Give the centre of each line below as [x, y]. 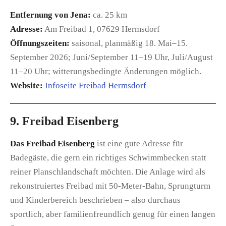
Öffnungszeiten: [40, 43]
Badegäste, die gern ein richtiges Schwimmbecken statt [108, 158]
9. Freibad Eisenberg [64, 121]
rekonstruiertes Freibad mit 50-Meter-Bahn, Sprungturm [110, 186]
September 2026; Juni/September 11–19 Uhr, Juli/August [111, 57]
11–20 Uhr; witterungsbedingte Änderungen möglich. [106, 71]
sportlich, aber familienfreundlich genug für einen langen [113, 214]
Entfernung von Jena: [50, 15]
